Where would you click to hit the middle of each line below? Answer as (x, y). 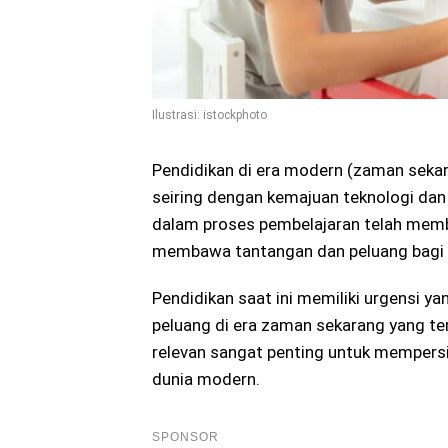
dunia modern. (206, 379)
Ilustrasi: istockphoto (209, 115)
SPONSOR (185, 436)
